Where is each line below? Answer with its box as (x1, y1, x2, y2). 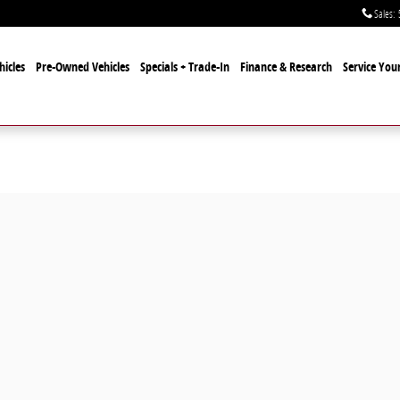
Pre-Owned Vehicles (35, 58, 129, 75)
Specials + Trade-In (139, 58, 229, 75)
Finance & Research (239, 58, 332, 75)
